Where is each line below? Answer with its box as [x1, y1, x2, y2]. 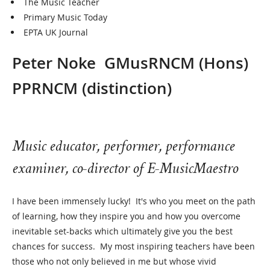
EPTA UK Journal [24, 27, 88, 38]
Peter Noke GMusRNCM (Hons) [12, 52, 253, 74]
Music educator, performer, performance [12, 140, 234, 155]
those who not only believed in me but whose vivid [12, 256, 216, 267]
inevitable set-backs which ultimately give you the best [12, 225, 233, 237]
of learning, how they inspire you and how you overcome [12, 210, 240, 222]
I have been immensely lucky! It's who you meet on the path [12, 195, 256, 207]
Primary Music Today [24, 11, 107, 23]
